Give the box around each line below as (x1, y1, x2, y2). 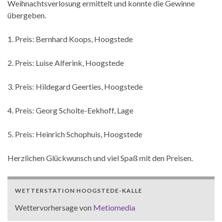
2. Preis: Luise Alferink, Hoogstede (7, 58, 124, 68)
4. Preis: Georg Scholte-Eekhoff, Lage (7, 106, 133, 115)
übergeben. (7, 10, 46, 20)
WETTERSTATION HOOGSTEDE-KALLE (15, 187, 142, 195)
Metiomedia (93, 203, 135, 213)
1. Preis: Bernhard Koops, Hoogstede (7, 34, 133, 44)
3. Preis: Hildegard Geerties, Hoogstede (7, 82, 143, 92)
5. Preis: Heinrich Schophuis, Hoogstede (7, 129, 142, 139)
